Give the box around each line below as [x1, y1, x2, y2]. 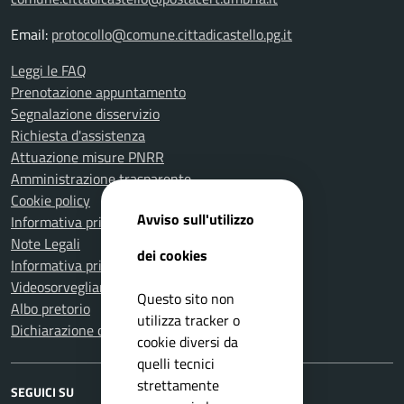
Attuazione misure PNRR [11, 146, 164, 169]
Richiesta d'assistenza [11, 124, 145, 147]
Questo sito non [137, 287, 234, 309]
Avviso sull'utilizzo [137, 207, 254, 230]
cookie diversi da [137, 330, 238, 353]
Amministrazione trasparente [11, 168, 191, 190]
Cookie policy [11, 189, 90, 212]
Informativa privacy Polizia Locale [11, 254, 216, 277]
